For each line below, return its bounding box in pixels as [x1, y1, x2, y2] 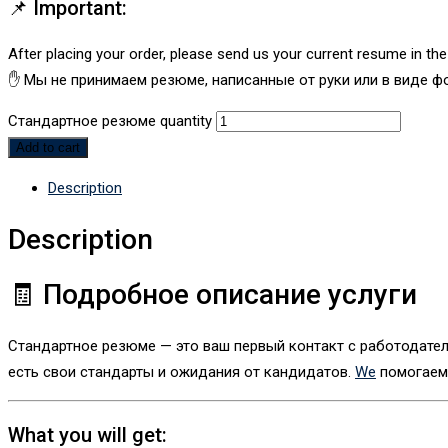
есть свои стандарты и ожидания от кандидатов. [8, 362, 355, 381]
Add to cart [16, 140, 80, 156]
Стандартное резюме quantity [8, 112, 212, 131]
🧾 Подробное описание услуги [8, 277, 417, 311]
